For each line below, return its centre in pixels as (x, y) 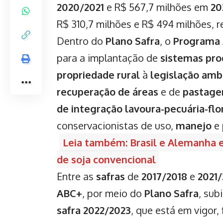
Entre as (76, 176)
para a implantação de (109, 57)
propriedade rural (98, 74)
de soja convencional (106, 159)
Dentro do (81, 41)
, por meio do (113, 193)
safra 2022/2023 (94, 210)
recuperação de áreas (108, 91)
